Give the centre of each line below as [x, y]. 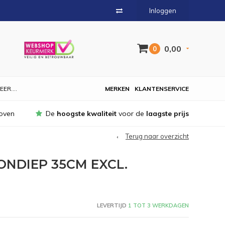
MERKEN [117, 89]
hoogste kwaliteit [87, 114]
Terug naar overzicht [157, 136]
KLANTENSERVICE [162, 89]
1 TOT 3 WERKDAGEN [157, 205]
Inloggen [163, 11]
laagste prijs [167, 114]
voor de [131, 114]
